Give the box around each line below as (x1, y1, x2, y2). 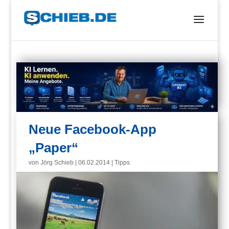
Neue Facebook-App (29, 122, 157, 138)
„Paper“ (29, 140, 79, 156)
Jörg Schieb (40, 159, 74, 167)
